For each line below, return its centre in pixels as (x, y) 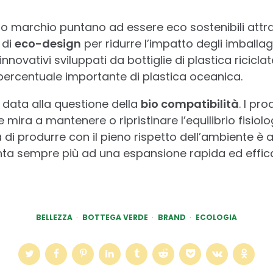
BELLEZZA (54, 217)
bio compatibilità (190, 104)
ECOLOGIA (216, 217)
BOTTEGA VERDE (115, 217)
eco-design (48, 43)
